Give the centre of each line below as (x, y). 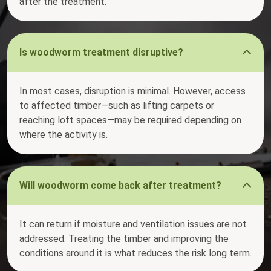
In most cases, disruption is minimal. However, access (132, 91)
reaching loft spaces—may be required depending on (130, 120)
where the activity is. (64, 135)
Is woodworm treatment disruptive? (101, 53)
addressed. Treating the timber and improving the (124, 239)
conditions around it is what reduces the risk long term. (135, 253)
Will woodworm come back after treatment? (120, 186)
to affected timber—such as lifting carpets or (117, 106)
